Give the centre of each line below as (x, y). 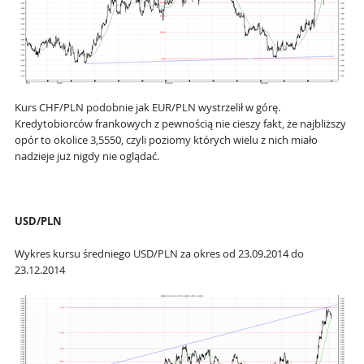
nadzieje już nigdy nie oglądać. (87, 157)
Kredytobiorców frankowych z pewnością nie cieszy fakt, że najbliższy (180, 124)
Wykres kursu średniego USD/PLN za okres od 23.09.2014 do (159, 254)
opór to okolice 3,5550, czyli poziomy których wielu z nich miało (166, 141)
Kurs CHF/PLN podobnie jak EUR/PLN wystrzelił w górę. (147, 108)
